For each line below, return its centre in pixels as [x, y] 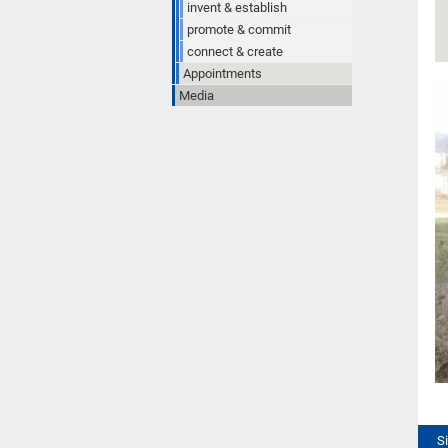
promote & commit [239, 29]
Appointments [222, 73]
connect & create [235, 51]
